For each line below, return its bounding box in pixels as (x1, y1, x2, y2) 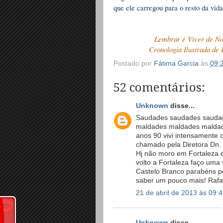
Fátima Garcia (154, 60, 199, 67)
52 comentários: (113, 81, 205, 95)
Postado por (113, 60, 154, 67)
